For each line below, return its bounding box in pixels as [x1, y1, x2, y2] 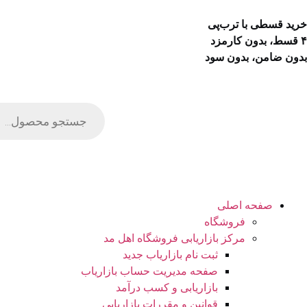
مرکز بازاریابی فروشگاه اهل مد [103, 232, 245, 244]
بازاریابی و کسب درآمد [116, 282, 218, 293]
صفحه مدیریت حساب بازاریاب [81, 265, 218, 277]
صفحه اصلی [217, 199, 273, 211]
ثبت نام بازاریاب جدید [123, 249, 218, 260]
